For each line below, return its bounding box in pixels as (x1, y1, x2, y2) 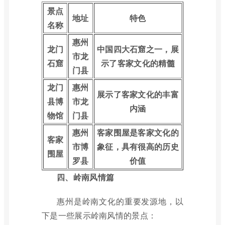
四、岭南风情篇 (57, 171, 115, 183)
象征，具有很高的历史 (96, 141, 179, 152)
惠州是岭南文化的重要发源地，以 (57, 195, 183, 207)
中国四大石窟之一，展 (96, 43, 179, 55)
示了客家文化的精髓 (101, 57, 175, 69)
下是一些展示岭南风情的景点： (42, 209, 157, 221)
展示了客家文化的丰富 (96, 88, 179, 100)
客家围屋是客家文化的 (96, 127, 179, 138)
